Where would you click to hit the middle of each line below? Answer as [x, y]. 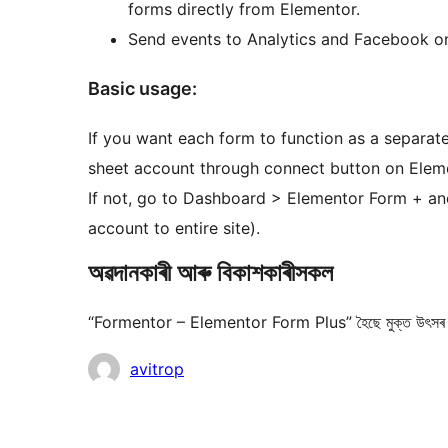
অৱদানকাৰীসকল [127, 367]
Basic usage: [142, 89]
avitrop [157, 369]
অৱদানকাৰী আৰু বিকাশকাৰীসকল [210, 273]
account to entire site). [174, 228]
